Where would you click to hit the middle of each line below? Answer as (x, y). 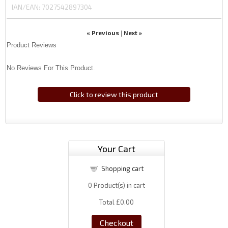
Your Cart (117, 148)
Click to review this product (114, 94)
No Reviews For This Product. (51, 68)
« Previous (103, 32)
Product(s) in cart (119, 185)
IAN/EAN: (26, 7)
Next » (133, 32)
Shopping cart (122, 168)
